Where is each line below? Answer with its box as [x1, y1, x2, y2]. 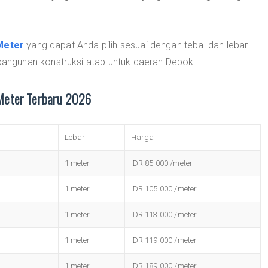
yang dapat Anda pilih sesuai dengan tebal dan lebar [24, 39, 248, 51]
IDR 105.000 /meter [130, 184, 197, 193]
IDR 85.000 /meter [130, 159, 193, 167]
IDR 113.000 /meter [130, 210, 197, 219]
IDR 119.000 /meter [130, 236, 197, 245]
